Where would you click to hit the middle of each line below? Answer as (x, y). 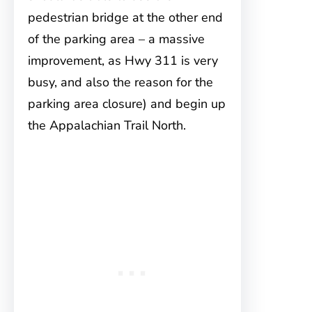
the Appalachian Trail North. (107, 125)
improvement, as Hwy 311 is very (123, 61)
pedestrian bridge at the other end (125, 17)
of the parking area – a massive (116, 39)
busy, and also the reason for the (120, 82)
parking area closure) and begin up (127, 104)
